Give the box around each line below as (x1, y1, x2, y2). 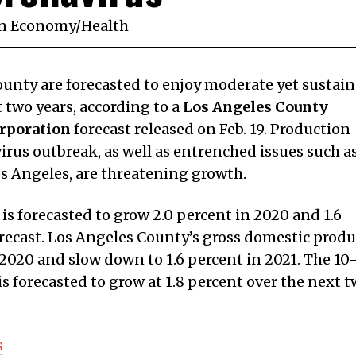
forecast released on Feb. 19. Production (71, 119, 350, 138)
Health (81, 16, 130, 35)
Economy (10, 16, 76, 35)
